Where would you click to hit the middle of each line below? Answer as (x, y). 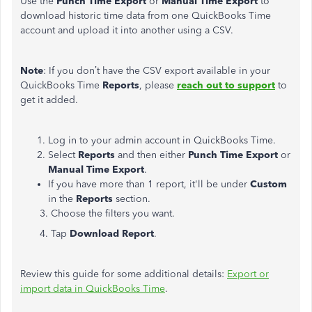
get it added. (52, 100)
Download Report (112, 234)
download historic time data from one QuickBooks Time (146, 16)
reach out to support (226, 85)
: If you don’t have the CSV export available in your (157, 71)
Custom (268, 184)
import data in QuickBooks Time (93, 289)
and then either (153, 155)
